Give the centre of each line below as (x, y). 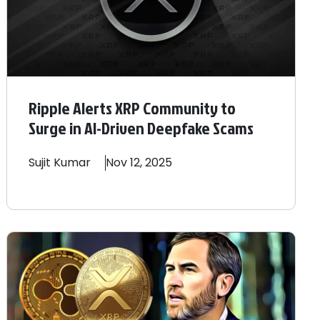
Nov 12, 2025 (139, 163)
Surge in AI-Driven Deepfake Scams (141, 128)
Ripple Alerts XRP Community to (132, 108)
